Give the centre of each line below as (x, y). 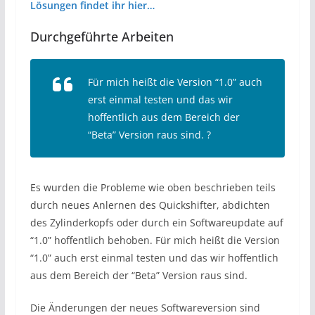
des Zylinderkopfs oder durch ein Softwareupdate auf (156, 223)
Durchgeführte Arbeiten (102, 37)
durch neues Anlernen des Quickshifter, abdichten (150, 205)
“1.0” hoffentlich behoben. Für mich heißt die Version (155, 240)
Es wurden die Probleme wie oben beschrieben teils (153, 188)
